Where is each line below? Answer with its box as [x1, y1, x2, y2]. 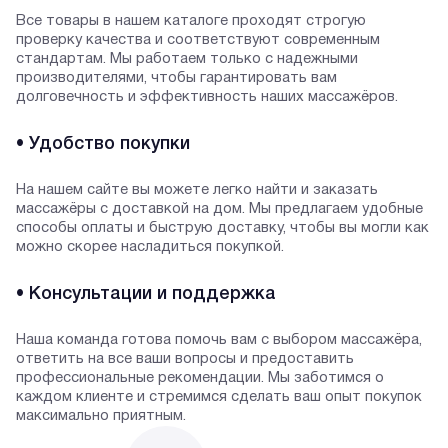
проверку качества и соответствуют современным [16, 32, 380, 47]
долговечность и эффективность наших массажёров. [16, 89, 398, 104]
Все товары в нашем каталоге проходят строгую [16, 13, 366, 28]
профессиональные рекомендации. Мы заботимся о [16, 370, 384, 385]
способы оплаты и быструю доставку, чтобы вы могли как [16, 220, 429, 235]
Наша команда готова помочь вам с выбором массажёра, [16, 332, 422, 347]
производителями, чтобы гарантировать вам [16, 70, 337, 85]
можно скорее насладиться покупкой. [16, 239, 284, 254]
